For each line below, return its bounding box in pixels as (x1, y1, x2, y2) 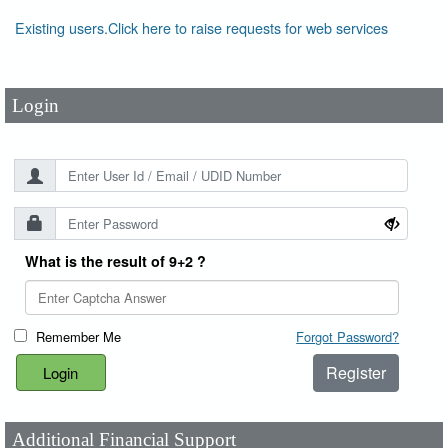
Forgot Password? (296, 326, 400, 346)
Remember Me (36, 326, 122, 346)
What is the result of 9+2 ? (25, 251, 206, 272)
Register (326, 360, 387, 384)
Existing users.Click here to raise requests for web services (15, 16, 388, 38)
